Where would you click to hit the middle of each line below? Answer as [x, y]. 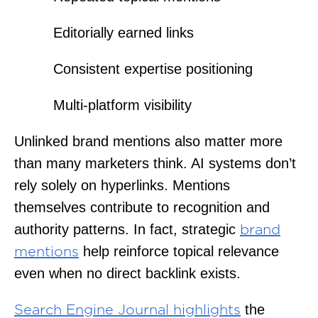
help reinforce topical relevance [179, 251]
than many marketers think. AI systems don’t [155, 163]
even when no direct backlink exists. [127, 273]
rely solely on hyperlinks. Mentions [122, 185]
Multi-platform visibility [122, 105]
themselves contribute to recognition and [142, 207]
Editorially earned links [124, 32]
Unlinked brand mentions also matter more [148, 141]
